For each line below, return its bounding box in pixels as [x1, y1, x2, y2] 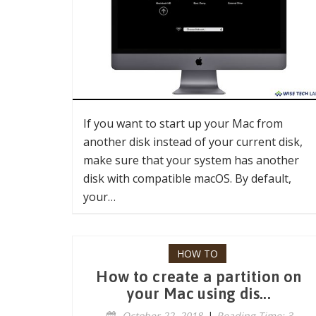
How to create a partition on [96, 267, 302, 286]
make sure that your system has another [83, 152, 299, 168]
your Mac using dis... [126, 284, 272, 303]
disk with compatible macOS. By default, [83, 171, 291, 186]
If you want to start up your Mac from [83, 116, 283, 131]
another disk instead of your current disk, [83, 134, 303, 150]
